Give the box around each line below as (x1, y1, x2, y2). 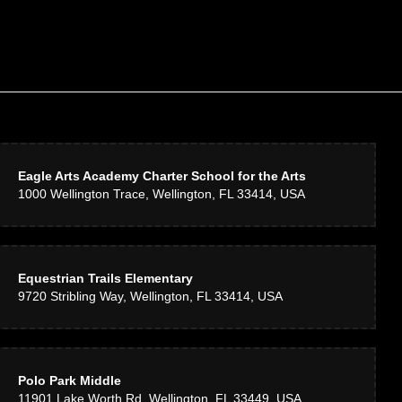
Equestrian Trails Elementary (18, 271, 194, 285)
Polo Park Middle (18, 373, 122, 388)
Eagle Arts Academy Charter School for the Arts (18, 169, 307, 183)
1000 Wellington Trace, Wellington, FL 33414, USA (18, 187, 306, 201)
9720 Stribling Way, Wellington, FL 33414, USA (18, 289, 284, 303)
